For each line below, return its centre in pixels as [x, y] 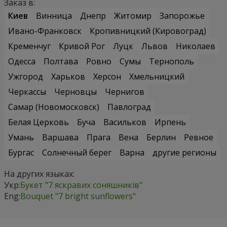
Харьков [68, 76]
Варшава [60, 137]
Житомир [133, 15]
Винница [54, 15]
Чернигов [125, 91]
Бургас [21, 152]
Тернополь [172, 61]
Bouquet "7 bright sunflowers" [78, 196]
